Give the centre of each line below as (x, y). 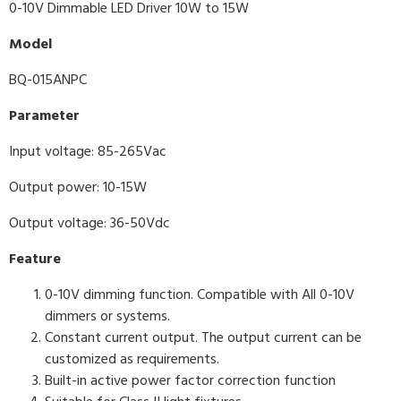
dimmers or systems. (107, 316)
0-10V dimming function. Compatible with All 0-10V (200, 294)
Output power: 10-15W (78, 187)
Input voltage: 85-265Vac (88, 151)
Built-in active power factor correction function (190, 380)
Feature (35, 259)
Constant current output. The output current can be (203, 337)
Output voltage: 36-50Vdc (90, 223)
